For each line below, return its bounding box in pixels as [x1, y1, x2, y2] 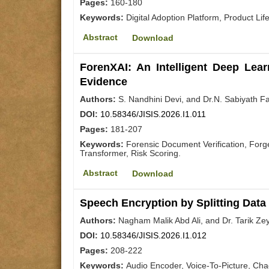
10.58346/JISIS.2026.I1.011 [100, 109, 206, 119]
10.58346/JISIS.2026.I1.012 [100, 231, 207, 241]
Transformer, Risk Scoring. [80, 148, 181, 158]
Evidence [80, 75, 127, 88]
